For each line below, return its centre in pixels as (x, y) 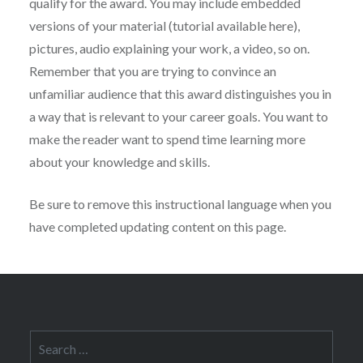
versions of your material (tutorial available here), (164, 26)
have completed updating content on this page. (157, 226)
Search (47, 339)
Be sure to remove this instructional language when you (180, 204)
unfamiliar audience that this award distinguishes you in (180, 94)
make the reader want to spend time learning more (167, 139)
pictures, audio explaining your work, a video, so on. (169, 48)
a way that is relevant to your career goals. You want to (178, 116)
